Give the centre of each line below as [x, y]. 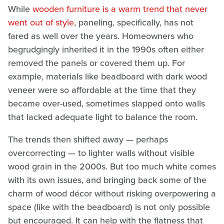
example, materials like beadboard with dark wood [107, 77]
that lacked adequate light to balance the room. [103, 117]
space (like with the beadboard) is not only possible [109, 207]
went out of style [41, 23]
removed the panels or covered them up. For [96, 63]
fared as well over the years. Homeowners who [101, 36]
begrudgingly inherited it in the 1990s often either [106, 50]
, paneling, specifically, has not [134, 23]
